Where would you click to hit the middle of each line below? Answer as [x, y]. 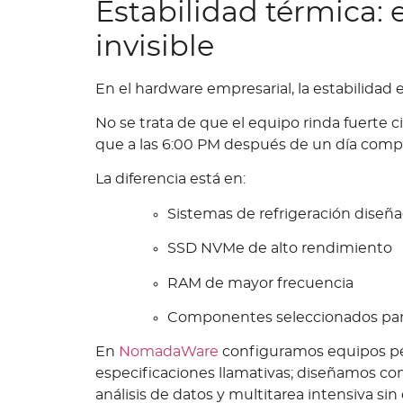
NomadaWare [169, 352]
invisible [155, 46]
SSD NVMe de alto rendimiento [280, 249]
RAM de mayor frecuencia [260, 283]
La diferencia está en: [170, 179]
